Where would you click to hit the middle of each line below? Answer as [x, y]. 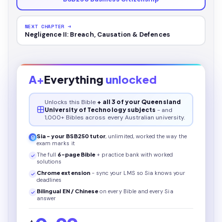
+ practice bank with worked [134, 155]
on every [111, 191]
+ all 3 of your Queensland [139, 102]
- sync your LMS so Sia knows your [139, 173]
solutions [49, 162]
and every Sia [155, 191]
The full [47, 155]
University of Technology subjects [100, 110]
